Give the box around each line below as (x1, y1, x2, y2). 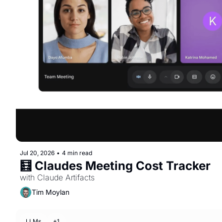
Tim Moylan (32, 188, 69, 197)
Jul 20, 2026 (20, 149, 55, 157)
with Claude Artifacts (20, 172, 95, 182)
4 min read (62, 149, 92, 157)
